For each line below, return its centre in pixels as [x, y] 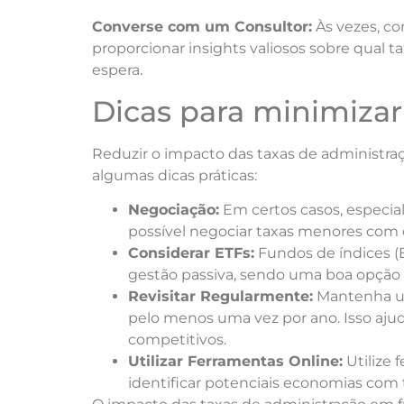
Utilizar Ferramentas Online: [235, 362]
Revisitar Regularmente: [220, 297]
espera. [117, 70]
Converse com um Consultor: [202, 27]
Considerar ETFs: [191, 253]
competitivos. [177, 340]
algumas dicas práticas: [174, 175]
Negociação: [174, 210]
